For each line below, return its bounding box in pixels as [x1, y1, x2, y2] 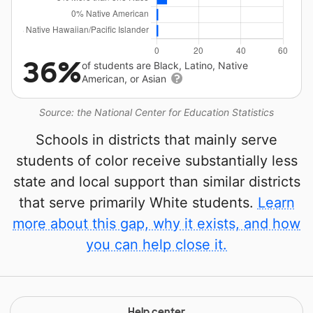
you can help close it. [86, 236, 227, 254]
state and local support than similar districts [13, 173, 300, 191]
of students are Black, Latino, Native [82, 59, 248, 72]
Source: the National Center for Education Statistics [39, 106, 274, 119]
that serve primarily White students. [18, 194, 258, 212]
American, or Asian [82, 73, 169, 85]
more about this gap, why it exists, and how [13, 215, 300, 233]
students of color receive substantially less [15, 152, 298, 170]
